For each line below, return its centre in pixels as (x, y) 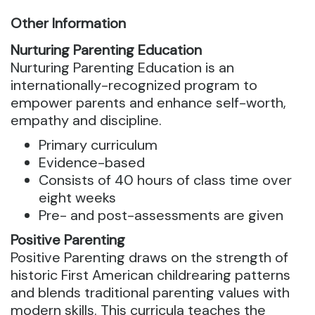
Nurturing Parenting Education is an (122, 68)
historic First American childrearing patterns (150, 275)
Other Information (68, 24)
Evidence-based (92, 163)
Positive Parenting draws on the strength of (149, 258)
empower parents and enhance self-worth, (148, 103)
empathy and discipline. (86, 121)
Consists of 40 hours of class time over (165, 180)
